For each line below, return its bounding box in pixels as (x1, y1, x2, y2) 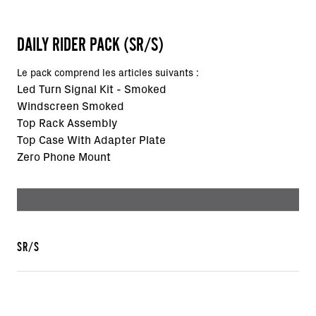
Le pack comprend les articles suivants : (17, 68, 199, 78)
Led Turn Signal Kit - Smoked (17, 84, 166, 95)
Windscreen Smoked (17, 101, 124, 112)
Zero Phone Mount (17, 152, 111, 163)
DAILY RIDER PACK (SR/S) (17, 35, 164, 54)
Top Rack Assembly (17, 118, 117, 129)
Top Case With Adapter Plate (17, 135, 166, 146)
